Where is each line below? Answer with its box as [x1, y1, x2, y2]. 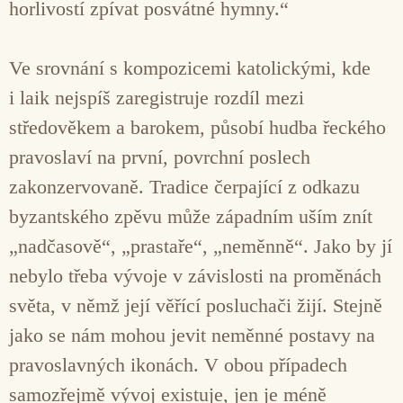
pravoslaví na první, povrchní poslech [9, 145, 310, 168]
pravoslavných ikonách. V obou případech [9, 353, 347, 376]
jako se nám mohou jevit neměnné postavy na [9, 323, 375, 346]
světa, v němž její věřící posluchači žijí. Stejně [9, 293, 382, 317]
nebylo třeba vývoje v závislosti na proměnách [9, 264, 381, 287]
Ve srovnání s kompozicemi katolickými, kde [9, 56, 371, 79]
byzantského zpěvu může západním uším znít [9, 204, 372, 228]
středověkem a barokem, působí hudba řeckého [9, 115, 386, 139]
